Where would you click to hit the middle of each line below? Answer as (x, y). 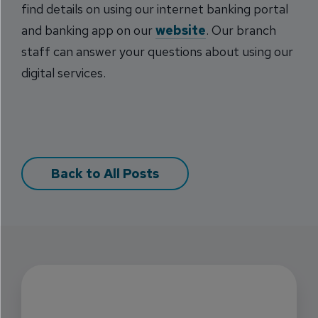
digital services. (64, 73)
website (181, 30)
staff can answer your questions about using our (157, 51)
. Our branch (241, 30)
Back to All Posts (105, 174)
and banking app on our (88, 30)
